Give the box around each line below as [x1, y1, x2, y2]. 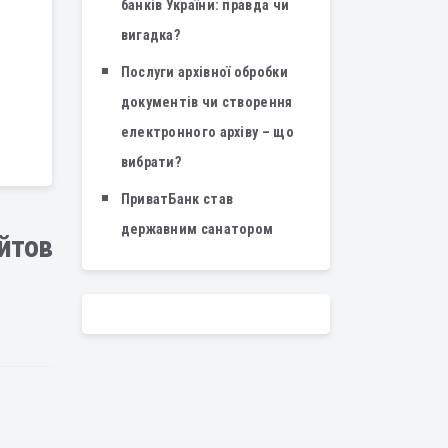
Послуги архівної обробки [120, 64, 288, 80]
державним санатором [120, 221, 274, 237]
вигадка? [120, 27, 181, 43]
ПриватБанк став [120, 191, 234, 207]
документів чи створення [120, 94, 293, 110]
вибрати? [120, 154, 182, 170]
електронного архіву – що [120, 124, 294, 140]
